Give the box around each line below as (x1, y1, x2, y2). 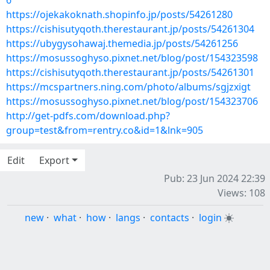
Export (39, 154, 69, 167)
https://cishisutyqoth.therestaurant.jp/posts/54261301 (6, 66, 254, 79)
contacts (149, 211, 189, 224)
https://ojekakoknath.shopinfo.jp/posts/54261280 (6, 8, 233, 21)
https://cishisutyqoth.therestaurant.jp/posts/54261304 (6, 22, 254, 36)
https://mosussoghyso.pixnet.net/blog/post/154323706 (6, 95, 258, 108)
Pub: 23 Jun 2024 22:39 (164, 172, 265, 185)
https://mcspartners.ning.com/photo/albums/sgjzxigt (6, 80, 251, 93)
